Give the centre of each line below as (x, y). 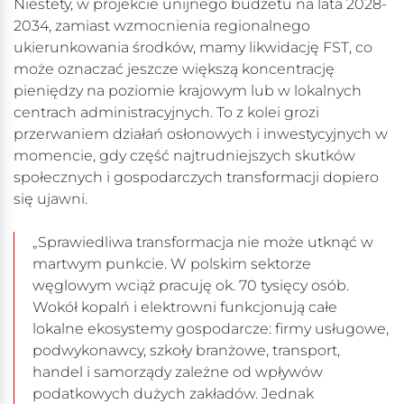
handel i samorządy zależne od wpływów (178, 372)
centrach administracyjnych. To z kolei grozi (166, 113)
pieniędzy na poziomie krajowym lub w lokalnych (188, 91)
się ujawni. (50, 199)
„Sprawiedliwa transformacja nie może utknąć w (203, 243)
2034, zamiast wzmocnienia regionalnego (162, 26)
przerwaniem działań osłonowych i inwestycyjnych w (201, 134)
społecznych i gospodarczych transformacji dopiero (196, 178)
